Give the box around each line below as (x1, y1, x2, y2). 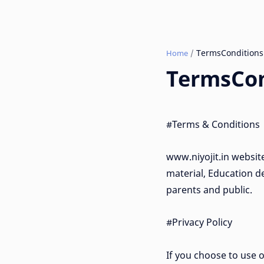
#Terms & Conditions (166, 118, 260, 131)
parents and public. (166, 183, 252, 197)
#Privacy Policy (166, 216, 232, 229)
